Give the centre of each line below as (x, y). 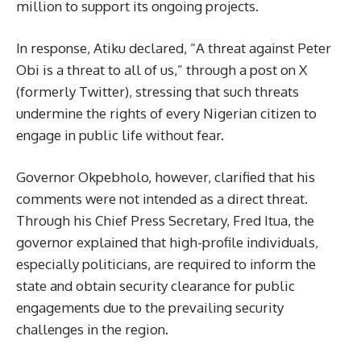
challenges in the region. (92, 329)
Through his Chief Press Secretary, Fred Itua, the (165, 220)
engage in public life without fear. (120, 135)
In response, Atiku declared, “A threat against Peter (174, 48)
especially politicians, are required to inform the (166, 263)
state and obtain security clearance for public (156, 285)
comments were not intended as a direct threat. (162, 198)
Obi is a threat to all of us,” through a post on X (162, 69)
